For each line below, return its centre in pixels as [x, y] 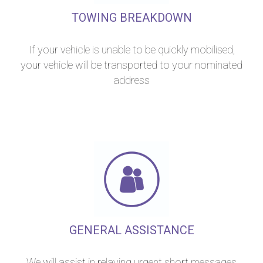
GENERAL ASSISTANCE [131, 230]
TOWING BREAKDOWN [131, 18]
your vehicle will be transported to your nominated [131, 65]
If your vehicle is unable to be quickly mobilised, [131, 50]
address [131, 80]
